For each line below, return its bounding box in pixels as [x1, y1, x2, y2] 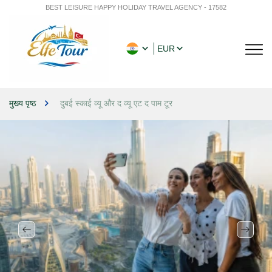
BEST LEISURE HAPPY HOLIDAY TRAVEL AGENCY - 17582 [46, 4, 226, 11]
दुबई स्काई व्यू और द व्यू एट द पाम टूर [60, 98, 172, 108]
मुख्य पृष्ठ [9, 98, 36, 108]
